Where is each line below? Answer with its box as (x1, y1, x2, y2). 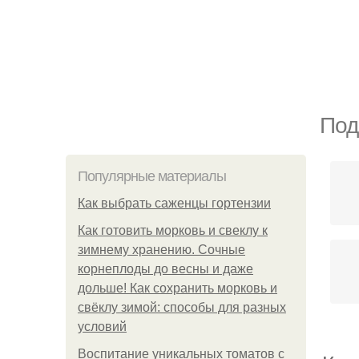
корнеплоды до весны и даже (78, 262, 253, 276)
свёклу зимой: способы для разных (78, 301, 286, 314)
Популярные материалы (78, 168, 226, 184)
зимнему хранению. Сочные (78, 243, 245, 256)
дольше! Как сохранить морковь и (78, 281, 277, 295)
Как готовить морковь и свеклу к (78, 224, 268, 237)
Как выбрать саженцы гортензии (78, 196, 271, 210)
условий (78, 320, 127, 333)
